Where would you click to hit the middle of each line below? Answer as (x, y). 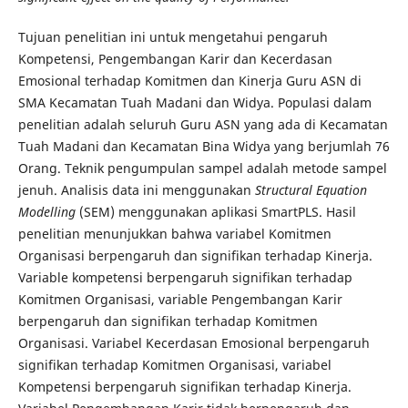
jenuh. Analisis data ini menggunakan (136, 189)
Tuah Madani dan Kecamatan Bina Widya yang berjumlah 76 (204, 146)
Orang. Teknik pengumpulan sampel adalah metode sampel (202, 168)
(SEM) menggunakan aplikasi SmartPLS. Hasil (217, 211)
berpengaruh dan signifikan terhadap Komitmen (168, 321)
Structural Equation (311, 189)
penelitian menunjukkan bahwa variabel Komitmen (174, 233)
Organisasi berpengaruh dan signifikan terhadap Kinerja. (195, 255)
